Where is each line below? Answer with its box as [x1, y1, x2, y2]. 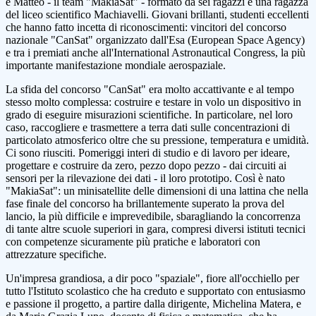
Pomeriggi [78, 147, 127, 159]
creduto [144, 285, 180, 298]
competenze [25, 236, 80, 248]
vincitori [190, 21, 230, 34]
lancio [6, 210, 32, 223]
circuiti [245, 159, 279, 172]
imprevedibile [110, 210, 171, 223]
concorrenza [246, 210, 300, 223]
